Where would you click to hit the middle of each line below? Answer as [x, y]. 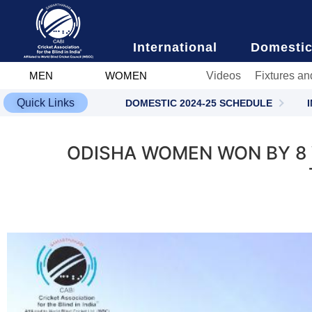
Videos [224, 75]
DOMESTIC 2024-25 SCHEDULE [198, 103]
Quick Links [46, 103]
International [175, 47]
